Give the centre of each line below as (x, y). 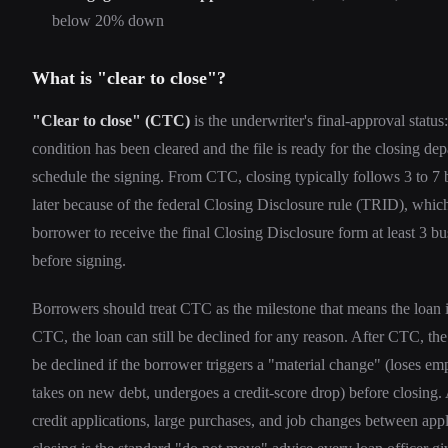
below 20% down (108, 21)
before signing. (79, 261)
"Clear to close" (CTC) (111, 121)
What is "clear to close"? (129, 78)
